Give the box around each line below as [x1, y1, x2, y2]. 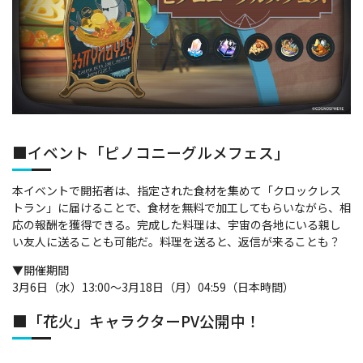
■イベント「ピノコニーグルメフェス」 [12, 140, 289, 163]
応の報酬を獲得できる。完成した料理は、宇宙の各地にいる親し [12, 216, 341, 233]
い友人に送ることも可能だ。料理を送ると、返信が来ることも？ [12, 233, 340, 250]
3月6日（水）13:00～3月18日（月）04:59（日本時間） [12, 278, 294, 295]
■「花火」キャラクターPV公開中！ [12, 309, 261, 331]
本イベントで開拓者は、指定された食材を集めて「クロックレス [12, 181, 341, 199]
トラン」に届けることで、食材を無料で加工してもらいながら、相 [12, 199, 351, 216]
